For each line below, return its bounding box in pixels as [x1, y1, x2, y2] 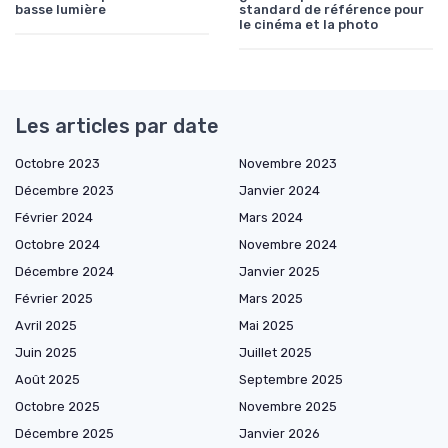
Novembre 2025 [239, 398, 337, 414]
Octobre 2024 [15, 236, 100, 252]
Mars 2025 [239, 290, 303, 306]
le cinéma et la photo [239, 16, 378, 32]
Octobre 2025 [15, 398, 100, 414]
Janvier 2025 [239, 263, 320, 279]
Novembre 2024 [239, 236, 337, 252]
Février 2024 [15, 209, 93, 225]
